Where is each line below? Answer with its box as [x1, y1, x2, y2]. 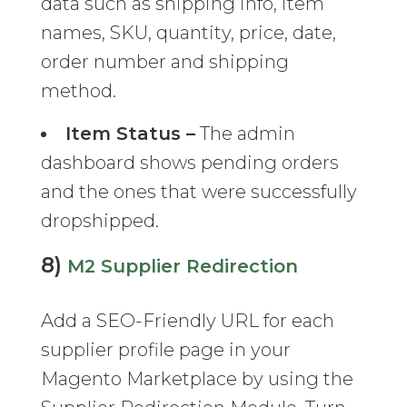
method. [40, 80, 116, 103]
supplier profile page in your [40, 339, 291, 362]
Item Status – [65, 123, 195, 145]
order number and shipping [40, 51, 289, 74]
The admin [194, 123, 295, 145]
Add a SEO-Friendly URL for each [40, 310, 334, 333]
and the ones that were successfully [40, 181, 357, 203]
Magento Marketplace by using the [40, 368, 353, 391]
